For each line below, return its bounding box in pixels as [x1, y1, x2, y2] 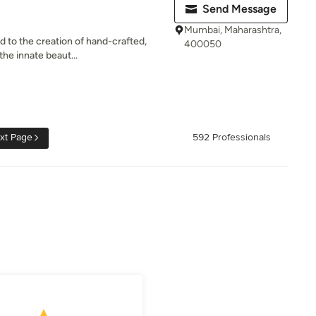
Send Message [202, 2, 276, 16]
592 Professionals [193, 131, 271, 144]
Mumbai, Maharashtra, [184, 24, 281, 36]
